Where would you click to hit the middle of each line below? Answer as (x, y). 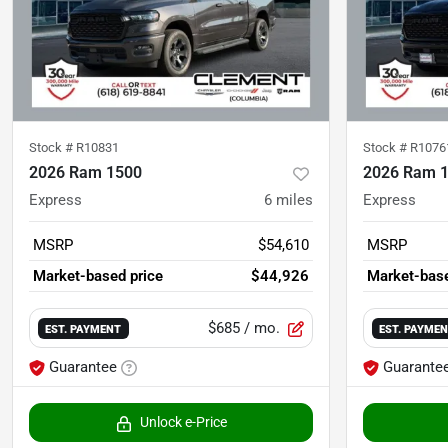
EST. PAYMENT (83, 329)
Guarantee (83, 367)
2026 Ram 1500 (85, 173)
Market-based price (98, 276)
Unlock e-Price (183, 422)
